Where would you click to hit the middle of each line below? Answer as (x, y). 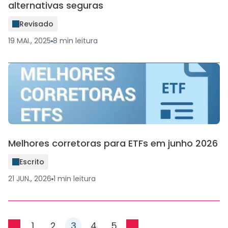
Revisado (36, 24)
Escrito (32, 162)
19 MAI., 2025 (30, 41)
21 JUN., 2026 (30, 179)
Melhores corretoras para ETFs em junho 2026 (113, 143)
